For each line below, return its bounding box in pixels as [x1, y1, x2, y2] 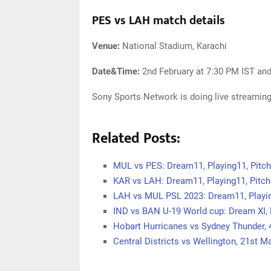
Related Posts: [92, 126, 180, 151]
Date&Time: [92, 66, 140, 77]
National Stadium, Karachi [120, 41, 227, 51]
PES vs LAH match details [92, 10, 225, 31]
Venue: [92, 41, 120, 51]
